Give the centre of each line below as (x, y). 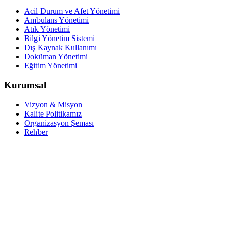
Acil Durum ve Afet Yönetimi (72, 11)
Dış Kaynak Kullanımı (61, 47)
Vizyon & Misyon (53, 105)
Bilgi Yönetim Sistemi (60, 38)
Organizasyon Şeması (59, 123)
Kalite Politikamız (53, 114)
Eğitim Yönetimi (51, 65)
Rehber (36, 132)
